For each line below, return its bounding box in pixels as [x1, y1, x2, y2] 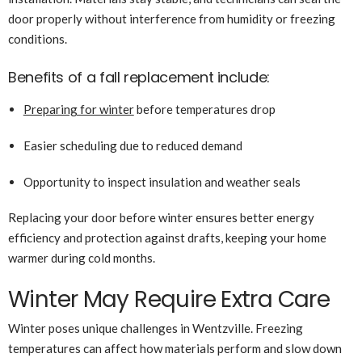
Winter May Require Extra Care [8, 284, 330, 316]
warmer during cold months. [8, 250, 155, 266]
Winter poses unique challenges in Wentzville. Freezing [8, 321, 303, 336]
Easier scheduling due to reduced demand [23, 138, 242, 154]
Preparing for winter [23, 102, 134, 117]
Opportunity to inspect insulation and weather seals [23, 175, 301, 190]
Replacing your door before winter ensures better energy [8, 210, 314, 225]
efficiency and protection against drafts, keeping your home [8, 230, 326, 246]
